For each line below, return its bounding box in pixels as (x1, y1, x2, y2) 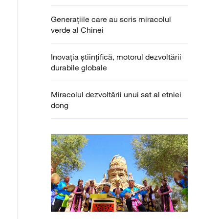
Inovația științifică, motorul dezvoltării (51, 52, 181, 62)
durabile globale (51, 63, 107, 72)
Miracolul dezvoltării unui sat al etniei (51, 89, 181, 99)
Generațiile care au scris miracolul (51, 14, 171, 24)
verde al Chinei (51, 25, 104, 35)
